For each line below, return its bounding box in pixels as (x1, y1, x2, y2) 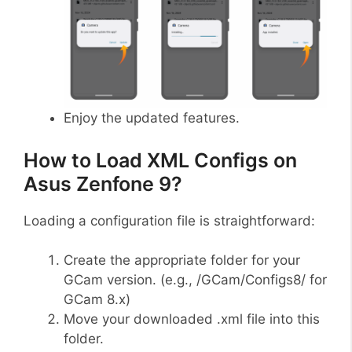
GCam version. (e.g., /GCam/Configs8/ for (64, 272, 327, 288)
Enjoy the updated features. (64, 110, 240, 126)
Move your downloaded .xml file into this (64, 311, 320, 327)
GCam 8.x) (64, 291, 130, 307)
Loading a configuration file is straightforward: (24, 212, 315, 229)
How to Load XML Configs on (24, 148, 297, 172)
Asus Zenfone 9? (24, 171, 182, 196)
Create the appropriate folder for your (64, 252, 300, 268)
